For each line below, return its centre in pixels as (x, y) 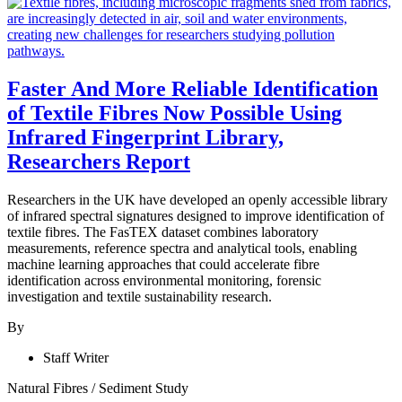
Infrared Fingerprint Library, (145, 137)
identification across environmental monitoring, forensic (164, 280)
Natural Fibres (49, 388)
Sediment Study (144, 388)
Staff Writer (76, 357)
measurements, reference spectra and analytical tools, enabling (182, 248)
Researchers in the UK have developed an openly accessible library (197, 199)
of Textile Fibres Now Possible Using (175, 113)
